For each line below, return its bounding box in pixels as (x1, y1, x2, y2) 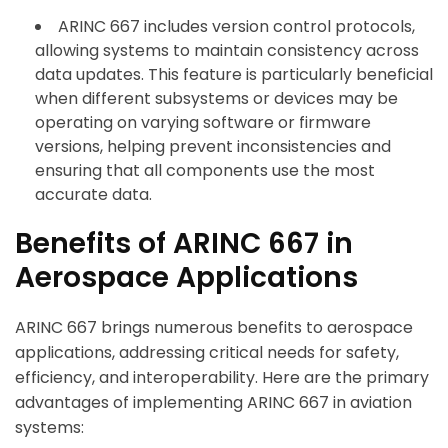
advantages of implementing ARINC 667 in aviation (15, 391, 412, 415)
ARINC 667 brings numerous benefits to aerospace (15, 316, 413, 340)
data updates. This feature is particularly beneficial (35, 63, 433, 87)
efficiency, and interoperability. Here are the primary (15, 366, 429, 390)
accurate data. (35, 183, 152, 207)
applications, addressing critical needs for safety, (15, 341, 399, 365)
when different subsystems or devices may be (35, 87, 398, 111)
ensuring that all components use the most (35, 159, 375, 183)
